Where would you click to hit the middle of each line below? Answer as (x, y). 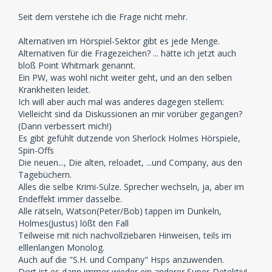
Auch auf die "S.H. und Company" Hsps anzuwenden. (121, 260)
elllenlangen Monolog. (61, 247)
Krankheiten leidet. (54, 90)
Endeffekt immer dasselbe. (70, 199)
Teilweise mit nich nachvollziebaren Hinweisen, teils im (125, 235)
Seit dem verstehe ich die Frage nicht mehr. (103, 17)
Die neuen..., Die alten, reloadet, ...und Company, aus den (130, 162)
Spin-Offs (36, 150)
